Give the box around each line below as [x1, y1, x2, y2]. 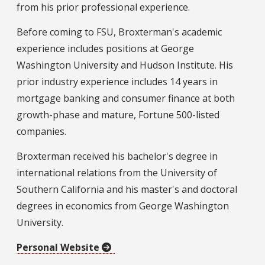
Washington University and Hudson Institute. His [17, 58, 233, 72]
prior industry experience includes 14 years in [17, 75, 218, 88]
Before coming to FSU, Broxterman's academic [17, 25, 222, 38]
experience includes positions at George [17, 41, 194, 55]
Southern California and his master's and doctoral [17, 182, 237, 196]
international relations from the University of [17, 166, 217, 179]
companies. [17, 124, 69, 138]
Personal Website [17, 240, 102, 254]
